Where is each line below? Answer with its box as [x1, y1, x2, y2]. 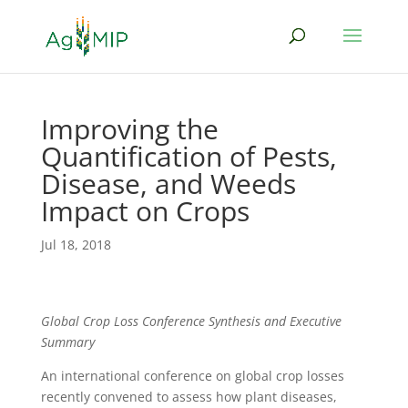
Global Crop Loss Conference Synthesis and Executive [40, 312, 342, 330]
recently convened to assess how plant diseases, [40, 388, 337, 405]
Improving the [40, 110, 219, 148]
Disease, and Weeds [40, 165, 296, 202]
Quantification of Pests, [40, 138, 337, 175]
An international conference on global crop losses [40, 367, 344, 384]
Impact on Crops [40, 192, 250, 229]
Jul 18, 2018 [40, 236, 111, 253]
